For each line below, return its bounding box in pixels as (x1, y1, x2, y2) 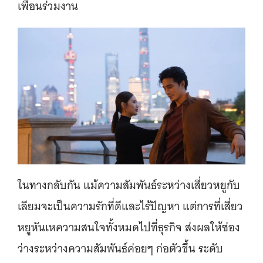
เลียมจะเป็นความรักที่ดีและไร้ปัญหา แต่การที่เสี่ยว (18, 196, 243, 216)
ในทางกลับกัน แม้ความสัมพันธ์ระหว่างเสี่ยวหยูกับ (18, 175, 240, 195)
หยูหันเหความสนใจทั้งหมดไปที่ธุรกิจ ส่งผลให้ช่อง (18, 217, 240, 237)
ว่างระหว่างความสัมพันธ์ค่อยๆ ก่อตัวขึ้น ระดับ (18, 238, 223, 258)
